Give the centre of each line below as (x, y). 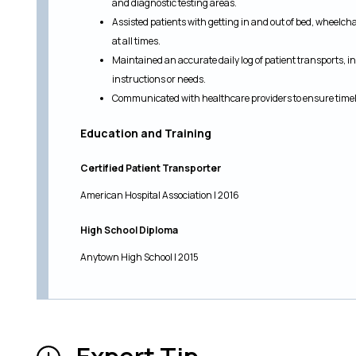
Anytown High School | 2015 (139, 257)
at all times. (136, 41)
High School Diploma (129, 230)
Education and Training (146, 133)
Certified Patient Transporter (151, 168)
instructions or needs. (159, 79)
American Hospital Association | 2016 (160, 195)
